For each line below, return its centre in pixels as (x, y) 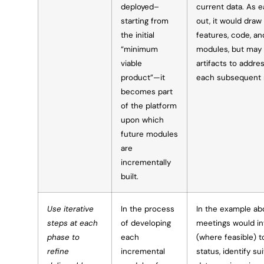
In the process (148, 209)
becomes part (147, 91)
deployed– (140, 6)
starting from (145, 21)
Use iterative (70, 209)
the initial (138, 35)
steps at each (72, 223)
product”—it (143, 77)
